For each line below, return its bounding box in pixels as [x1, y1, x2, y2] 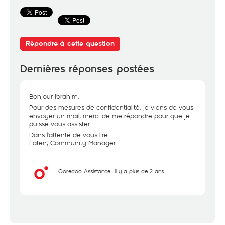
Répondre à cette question [26, 39, 115, 48]
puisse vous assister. [29, 119, 91, 128]
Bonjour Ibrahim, [29, 92, 79, 101]
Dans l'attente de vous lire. [29, 130, 109, 139]
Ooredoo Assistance [58, 167, 110, 175]
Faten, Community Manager [29, 138, 116, 147]
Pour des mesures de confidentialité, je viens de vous [29, 103, 193, 112]
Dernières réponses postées [20, 63, 154, 75]
